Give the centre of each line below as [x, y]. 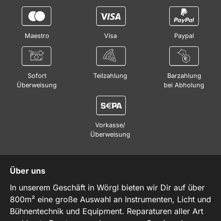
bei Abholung [184, 85]
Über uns [28, 170]
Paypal [184, 36]
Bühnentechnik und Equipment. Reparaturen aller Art [107, 211]
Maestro [37, 36]
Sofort [37, 75]
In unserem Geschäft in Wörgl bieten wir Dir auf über [107, 187]
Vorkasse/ [110, 125]
